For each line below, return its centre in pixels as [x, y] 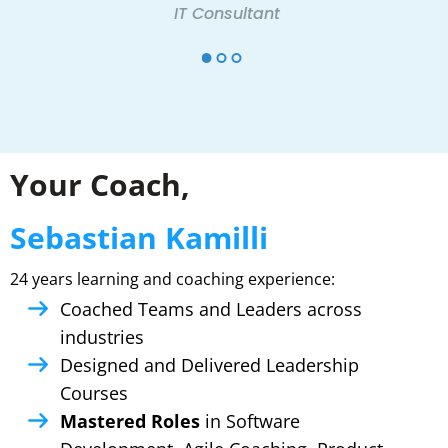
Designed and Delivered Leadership [209, 364]
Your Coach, [100, 184]
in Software [250, 420]
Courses [94, 392]
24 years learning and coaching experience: [172, 278]
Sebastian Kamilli [139, 237]
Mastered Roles [130, 420]
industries [102, 336]
